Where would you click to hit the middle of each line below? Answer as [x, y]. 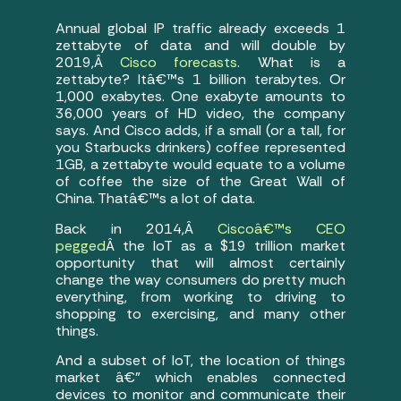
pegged [81, 245]
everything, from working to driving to [200, 296]
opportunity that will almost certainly [200, 262]
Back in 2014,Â [137, 228]
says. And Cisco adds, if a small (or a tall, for [200, 131]
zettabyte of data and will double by [200, 46]
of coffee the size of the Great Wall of [200, 182]
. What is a [291, 63]
